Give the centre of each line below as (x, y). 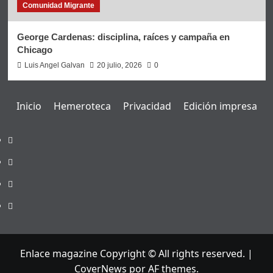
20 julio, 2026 (119, 65)
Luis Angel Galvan (54, 65)
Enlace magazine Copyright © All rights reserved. (134, 253)
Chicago (34, 50)
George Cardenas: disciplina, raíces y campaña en (123, 37)
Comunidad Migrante (58, 5)
